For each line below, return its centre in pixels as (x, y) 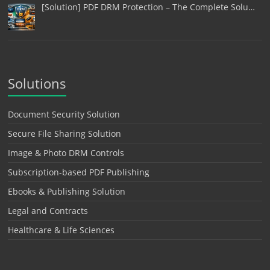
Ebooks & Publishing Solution (67, 192)
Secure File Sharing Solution (65, 134)
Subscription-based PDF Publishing (79, 172)
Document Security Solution (64, 115)
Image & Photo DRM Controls (66, 153)
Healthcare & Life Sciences (61, 230)
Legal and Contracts (48, 211)
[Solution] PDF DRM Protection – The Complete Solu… (148, 7)
